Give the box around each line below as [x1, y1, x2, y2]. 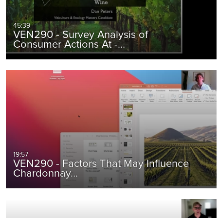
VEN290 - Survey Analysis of [13, 30, 148, 41]
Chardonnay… [13, 168, 78, 180]
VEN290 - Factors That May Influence [13, 159, 189, 170]
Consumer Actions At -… [13, 39, 126, 51]
